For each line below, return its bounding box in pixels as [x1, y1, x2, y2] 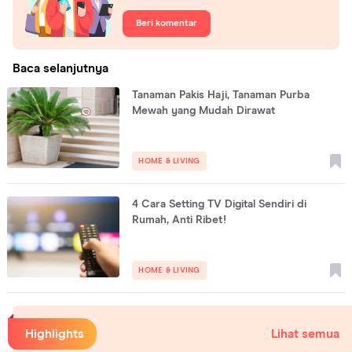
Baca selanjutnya [13, 61, 108, 75]
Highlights [25, 327, 84, 340]
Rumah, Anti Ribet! [132, 214, 227, 225]
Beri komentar [136, 18, 197, 28]
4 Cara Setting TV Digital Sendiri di [132, 198, 307, 210]
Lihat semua [271, 327, 339, 340]
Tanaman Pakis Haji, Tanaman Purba [132, 89, 310, 101]
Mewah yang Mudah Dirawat [132, 104, 276, 116]
